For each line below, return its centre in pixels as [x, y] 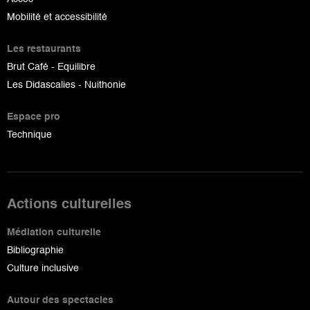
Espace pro [34, 117]
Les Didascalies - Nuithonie [66, 85]
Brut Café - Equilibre [51, 67]
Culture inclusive [43, 268]
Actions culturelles [69, 204]
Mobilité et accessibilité [57, 17]
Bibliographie [35, 250]
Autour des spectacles [60, 300]
